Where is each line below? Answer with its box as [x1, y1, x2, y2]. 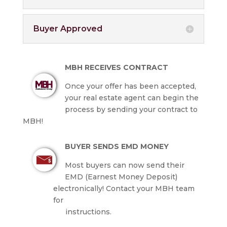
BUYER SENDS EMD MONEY [64, 142, 169, 152]
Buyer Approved [33, 24, 102, 34]
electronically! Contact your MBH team [53, 184, 195, 194]
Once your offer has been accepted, [64, 82, 196, 91]
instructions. [53, 207, 111, 217]
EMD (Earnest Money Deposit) [64, 172, 177, 182]
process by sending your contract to [64, 105, 198, 115]
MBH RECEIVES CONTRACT [64, 63, 168, 72]
